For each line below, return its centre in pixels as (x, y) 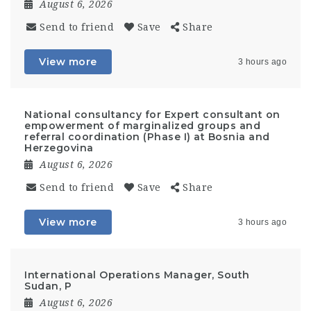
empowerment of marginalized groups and (142, 126)
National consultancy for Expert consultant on (152, 115)
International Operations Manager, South (137, 275)
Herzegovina (59, 148)
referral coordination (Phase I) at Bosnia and (147, 137)
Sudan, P (48, 286)
